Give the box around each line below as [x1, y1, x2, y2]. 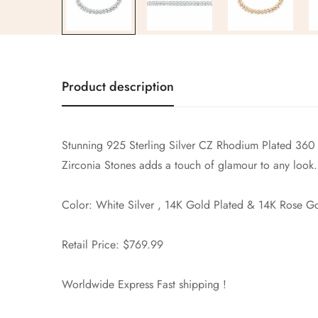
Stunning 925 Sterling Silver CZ [62, 137, 213, 154]
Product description [62, 77, 174, 97]
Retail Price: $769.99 [62, 236, 163, 253]
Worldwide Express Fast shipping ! [62, 276, 226, 293]
